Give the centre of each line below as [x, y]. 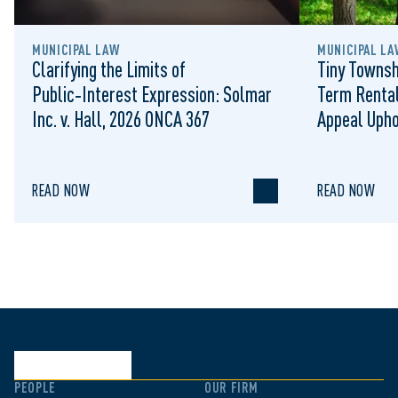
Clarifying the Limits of [109, 69]
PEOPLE [35, 387]
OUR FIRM [232, 387]
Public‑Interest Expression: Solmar [152, 94]
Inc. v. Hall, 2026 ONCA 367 [121, 119]
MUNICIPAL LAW [76, 50]
